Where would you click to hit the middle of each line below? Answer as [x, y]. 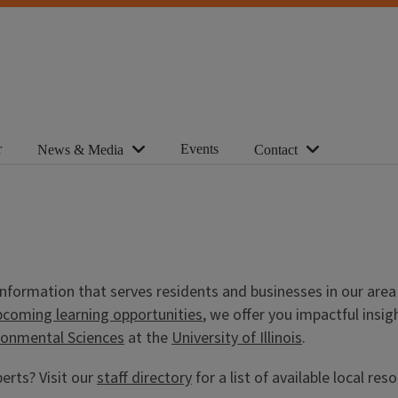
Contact [276, 150]
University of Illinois [237, 338]
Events [199, 148]
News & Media [80, 150]
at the [148, 338]
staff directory [144, 378]
